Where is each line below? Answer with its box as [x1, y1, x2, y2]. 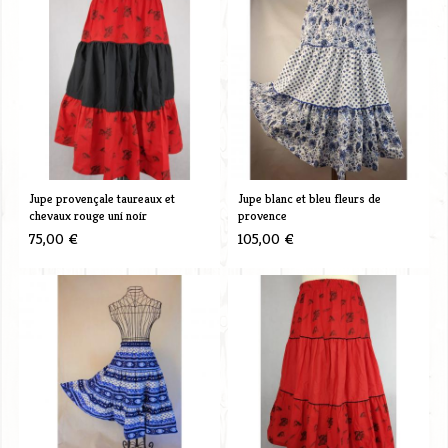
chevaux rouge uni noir [28, 206, 147, 224]
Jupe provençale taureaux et [28, 189, 175, 207]
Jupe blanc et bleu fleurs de [237, 189, 381, 207]
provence [237, 206, 287, 224]
